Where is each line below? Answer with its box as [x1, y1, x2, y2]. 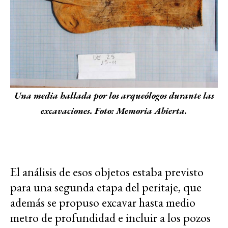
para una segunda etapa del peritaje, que [10, 179, 202, 195]
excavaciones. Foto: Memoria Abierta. [41, 104, 187, 117]
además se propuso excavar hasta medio [10, 194, 195, 210]
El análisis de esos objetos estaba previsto [10, 163, 204, 180]
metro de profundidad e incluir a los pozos [10, 209, 211, 225]
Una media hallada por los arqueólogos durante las [14, 89, 214, 101]
